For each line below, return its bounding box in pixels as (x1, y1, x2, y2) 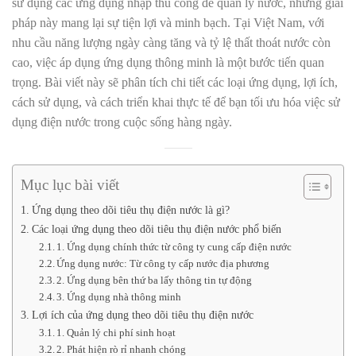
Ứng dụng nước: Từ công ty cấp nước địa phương (56, 257, 270, 269)
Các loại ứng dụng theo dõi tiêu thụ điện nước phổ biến (31, 222, 281, 235)
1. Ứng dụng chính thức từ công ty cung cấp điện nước (56, 241, 292, 253)
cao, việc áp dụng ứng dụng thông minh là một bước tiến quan (12, 56, 324, 69)
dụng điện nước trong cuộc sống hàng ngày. (12, 115, 232, 129)
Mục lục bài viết (21, 176, 119, 193)
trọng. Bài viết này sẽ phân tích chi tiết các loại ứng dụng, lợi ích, (12, 75, 338, 89)
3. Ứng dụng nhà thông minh (56, 291, 182, 303)
